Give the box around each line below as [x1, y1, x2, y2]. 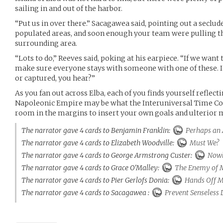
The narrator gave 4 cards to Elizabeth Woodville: [21, 138, 177, 147]
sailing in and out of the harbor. [15, 3, 122, 13]
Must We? [188, 138, 219, 147]
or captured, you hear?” [15, 73, 95, 83]
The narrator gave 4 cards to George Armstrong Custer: [21, 150, 195, 160]
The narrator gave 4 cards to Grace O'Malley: [21, 163, 162, 172]
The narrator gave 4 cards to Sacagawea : [21, 188, 152, 197]
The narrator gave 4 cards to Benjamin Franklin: [21, 125, 173, 135]
